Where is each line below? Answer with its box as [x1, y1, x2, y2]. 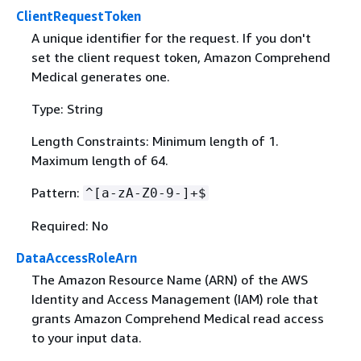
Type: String [31, 101, 103, 118]
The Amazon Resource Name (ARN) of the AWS [31, 272, 308, 288]
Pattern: [31, 185, 83, 201]
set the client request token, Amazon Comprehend [31, 49, 330, 66]
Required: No [31, 218, 108, 234]
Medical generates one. [31, 68, 170, 85]
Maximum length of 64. [31, 152, 168, 169]
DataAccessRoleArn [16, 250, 137, 267]
